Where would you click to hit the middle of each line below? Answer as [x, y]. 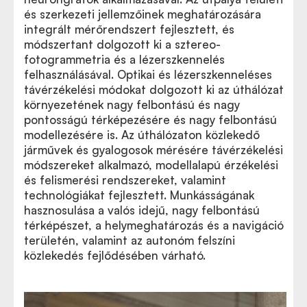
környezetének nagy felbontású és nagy [132, 104]
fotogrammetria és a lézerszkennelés [124, 59]
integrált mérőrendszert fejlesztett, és [129, 29]
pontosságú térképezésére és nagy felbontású [150, 119]
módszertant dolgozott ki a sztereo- [122, 44]
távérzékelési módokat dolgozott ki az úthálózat [154, 89]
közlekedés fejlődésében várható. [115, 255]
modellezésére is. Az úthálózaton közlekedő [142, 134]
